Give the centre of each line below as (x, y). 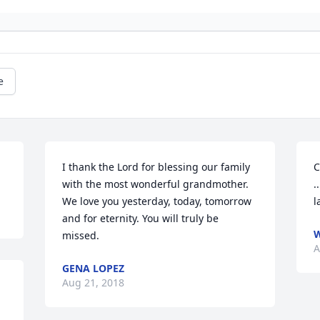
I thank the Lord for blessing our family (156, 167)
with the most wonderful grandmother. (156, 184)
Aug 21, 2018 (94, 283)
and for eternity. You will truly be (141, 219)
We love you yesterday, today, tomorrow (157, 201)
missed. (81, 236)
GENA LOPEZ (94, 269)
